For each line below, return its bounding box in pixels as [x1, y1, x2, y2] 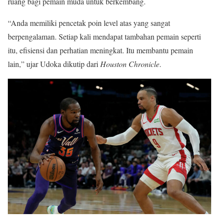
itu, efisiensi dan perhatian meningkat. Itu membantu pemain [8, 44, 193, 55]
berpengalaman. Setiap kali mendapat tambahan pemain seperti [8, 31, 201, 42]
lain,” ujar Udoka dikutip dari [8, 58, 100, 69]
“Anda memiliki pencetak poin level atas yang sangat [8, 17, 170, 28]
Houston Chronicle [100, 58, 159, 69]
